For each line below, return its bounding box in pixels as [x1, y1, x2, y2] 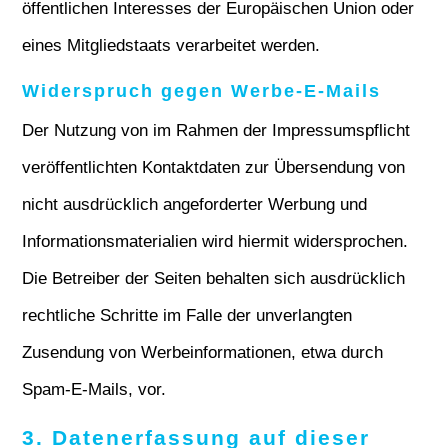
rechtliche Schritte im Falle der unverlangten [22, 306, 353, 325]
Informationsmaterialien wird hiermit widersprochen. [22, 232, 409, 251]
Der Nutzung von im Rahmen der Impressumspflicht [22, 121, 411, 140]
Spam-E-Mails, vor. [22, 380, 167, 399]
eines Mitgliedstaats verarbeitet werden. [22, 36, 321, 55]
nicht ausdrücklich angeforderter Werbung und [22, 195, 368, 214]
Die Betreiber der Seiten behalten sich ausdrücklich [22, 269, 406, 288]
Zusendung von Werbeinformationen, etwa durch [22, 343, 384, 362]
